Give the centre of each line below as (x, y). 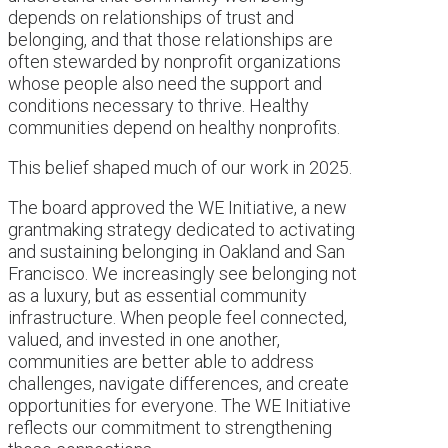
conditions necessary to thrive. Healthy (158, 105)
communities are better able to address (161, 361)
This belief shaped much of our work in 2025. (180, 167)
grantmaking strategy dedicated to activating (181, 229)
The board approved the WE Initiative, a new (177, 207)
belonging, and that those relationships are (170, 39)
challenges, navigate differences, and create (178, 383)
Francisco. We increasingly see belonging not (182, 273)
